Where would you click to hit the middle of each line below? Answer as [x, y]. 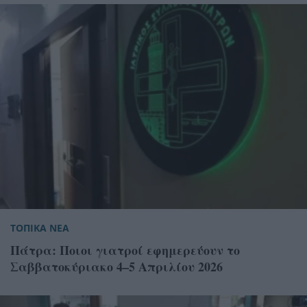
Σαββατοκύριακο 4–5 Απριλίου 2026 [116, 266]
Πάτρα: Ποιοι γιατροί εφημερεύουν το [125, 250]
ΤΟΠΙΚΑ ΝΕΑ [40, 228]
